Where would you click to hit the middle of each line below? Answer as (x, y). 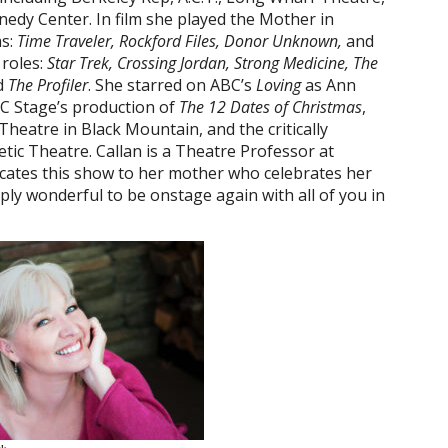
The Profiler (48, 85)
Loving (280, 85)
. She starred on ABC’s (172, 85)
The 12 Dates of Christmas (270, 107)
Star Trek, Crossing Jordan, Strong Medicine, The (212, 63)
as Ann (330, 85)
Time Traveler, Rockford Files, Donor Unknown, (181, 41)
